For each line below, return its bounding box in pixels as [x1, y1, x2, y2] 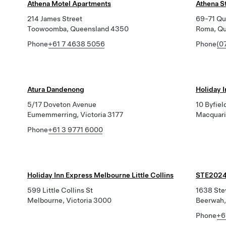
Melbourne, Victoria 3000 [27, 196, 111, 204]
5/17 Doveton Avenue [27, 100, 96, 108]
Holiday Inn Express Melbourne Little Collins [27, 171, 174, 179]
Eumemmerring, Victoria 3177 [27, 110, 123, 119]
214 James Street [27, 15, 82, 23]
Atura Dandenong [27, 85, 84, 93]
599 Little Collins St [27, 186, 93, 194]
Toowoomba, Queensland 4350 [27, 25, 129, 33]
